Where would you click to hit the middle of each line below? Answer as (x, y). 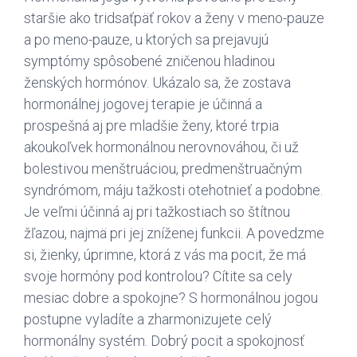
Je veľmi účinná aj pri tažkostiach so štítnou (157, 212)
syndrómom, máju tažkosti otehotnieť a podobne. (173, 190)
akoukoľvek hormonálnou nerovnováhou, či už (161, 147)
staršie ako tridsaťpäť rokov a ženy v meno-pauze (174, 18)
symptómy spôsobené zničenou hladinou (149, 61)
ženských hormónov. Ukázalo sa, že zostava (157, 83)
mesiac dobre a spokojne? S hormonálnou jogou (171, 298)
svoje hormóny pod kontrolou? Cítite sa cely (158, 277)
